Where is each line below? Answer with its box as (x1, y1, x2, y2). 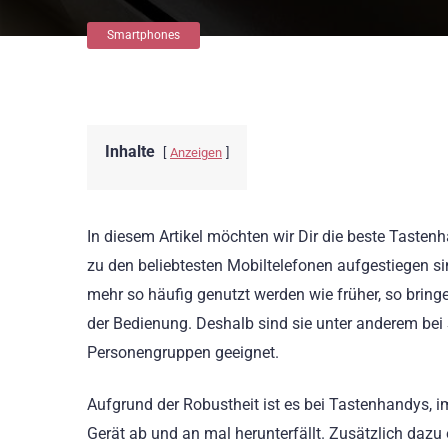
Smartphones (107, 28, 180, 42)
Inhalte (105, 142, 155, 161)
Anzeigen (170, 145, 222, 160)
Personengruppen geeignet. (87, 343, 279, 362)
